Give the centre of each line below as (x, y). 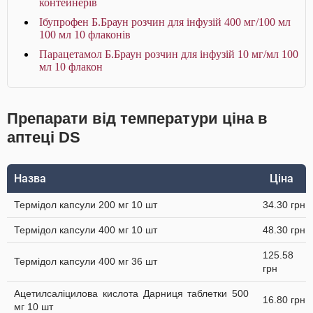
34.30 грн (284, 205)
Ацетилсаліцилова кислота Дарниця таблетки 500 (131, 293)
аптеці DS (44, 137)
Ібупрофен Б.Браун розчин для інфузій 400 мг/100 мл (165, 22)
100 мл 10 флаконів (85, 35)
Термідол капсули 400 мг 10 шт (86, 230)
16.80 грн (284, 300)
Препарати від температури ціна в (137, 118)
